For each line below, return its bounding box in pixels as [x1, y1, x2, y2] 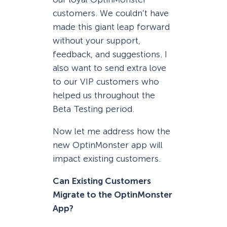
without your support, [53, 35, 140, 46]
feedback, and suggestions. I [53, 49, 167, 59]
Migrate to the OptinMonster [53, 190, 172, 200]
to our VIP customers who [53, 76, 159, 87]
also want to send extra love [53, 62, 166, 73]
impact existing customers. [53, 154, 161, 164]
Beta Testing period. [53, 103, 134, 114]
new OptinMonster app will [53, 140, 163, 150]
